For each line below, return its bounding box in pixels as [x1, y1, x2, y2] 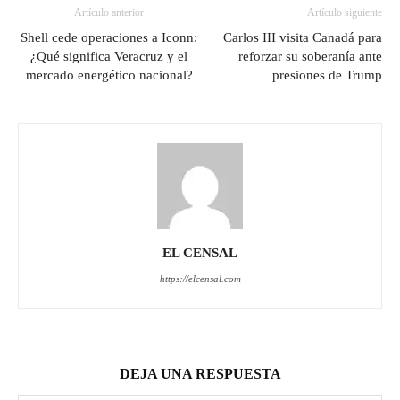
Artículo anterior [74, 5, 144, 19]
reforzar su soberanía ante [238, 48, 382, 63]
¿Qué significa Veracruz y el [30, 48, 187, 63]
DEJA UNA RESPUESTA [119, 365, 281, 381]
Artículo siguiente [307, 5, 382, 19]
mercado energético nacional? [25, 67, 193, 82]
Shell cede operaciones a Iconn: [21, 29, 197, 45]
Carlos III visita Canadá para [223, 29, 382, 45]
